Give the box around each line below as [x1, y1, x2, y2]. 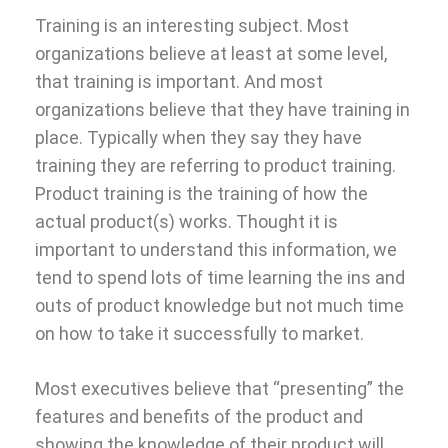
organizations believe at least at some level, [35, 42, 387, 64]
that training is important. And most [35, 70, 323, 92]
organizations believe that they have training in [35, 98, 410, 120]
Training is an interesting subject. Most [35, 14, 349, 36]
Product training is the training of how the [35, 182, 368, 204]
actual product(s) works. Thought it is [35, 210, 338, 232]
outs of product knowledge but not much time [35, 294, 404, 316]
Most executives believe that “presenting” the [35, 377, 404, 399]
